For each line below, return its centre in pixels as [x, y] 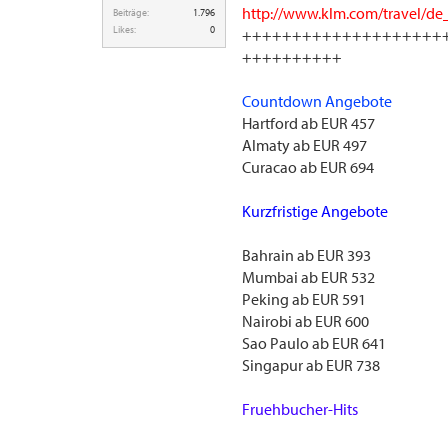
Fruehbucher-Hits [300, 409]
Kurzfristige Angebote [315, 211]
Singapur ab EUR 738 [311, 365]
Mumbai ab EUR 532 [308, 277]
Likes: [124, 29]
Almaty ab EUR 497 [304, 145]
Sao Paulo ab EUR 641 [314, 343]
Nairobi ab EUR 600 [305, 321]
